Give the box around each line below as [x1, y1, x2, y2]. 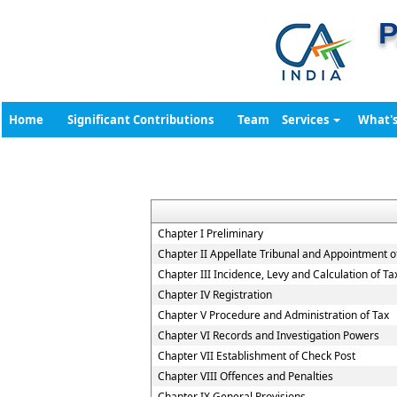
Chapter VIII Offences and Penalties [158, 369, 333, 384]
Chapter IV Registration [158, 287, 272, 302]
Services [282, 112, 331, 128]
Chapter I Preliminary [158, 226, 263, 241]
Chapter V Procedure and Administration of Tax [158, 307, 389, 323]
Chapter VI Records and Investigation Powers [158, 328, 379, 343]
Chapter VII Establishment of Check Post [158, 348, 355, 363]
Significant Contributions [67, 112, 214, 128]
